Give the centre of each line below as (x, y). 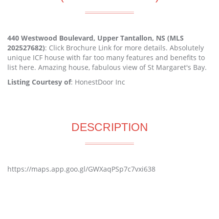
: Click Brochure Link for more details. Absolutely (124, 48)
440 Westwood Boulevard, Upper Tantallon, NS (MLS (96, 38)
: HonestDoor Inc (98, 82)
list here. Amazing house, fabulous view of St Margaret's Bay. (107, 67)
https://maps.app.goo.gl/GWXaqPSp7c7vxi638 (81, 169)
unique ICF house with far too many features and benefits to (106, 57)
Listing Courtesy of (39, 82)
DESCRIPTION (109, 127)
